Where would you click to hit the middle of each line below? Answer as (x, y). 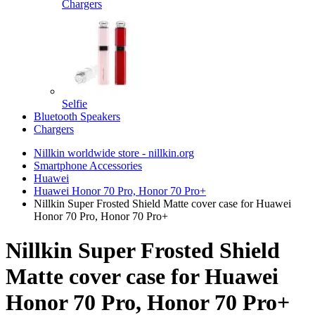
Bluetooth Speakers (77, 116)
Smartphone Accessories (88, 166)
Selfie (75, 104)
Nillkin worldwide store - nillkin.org (114, 153)
